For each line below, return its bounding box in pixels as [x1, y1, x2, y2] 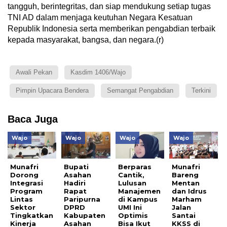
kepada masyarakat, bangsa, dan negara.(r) [8, 35, 164, 45]
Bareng [172, 171, 199, 179]
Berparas [118, 163, 152, 171]
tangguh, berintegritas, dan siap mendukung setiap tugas [8, 2, 211, 11]
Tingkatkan [10, 211, 53, 220]
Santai [172, 211, 196, 220]
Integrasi [10, 179, 43, 187]
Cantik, [118, 171, 144, 179]
